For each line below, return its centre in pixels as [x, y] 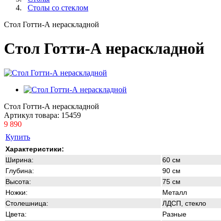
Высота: [18, 181]
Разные [174, 214]
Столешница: [27, 203]
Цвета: [16, 214]
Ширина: [19, 160]
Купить [18, 137]
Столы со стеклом [58, 8]
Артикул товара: [33, 115]
